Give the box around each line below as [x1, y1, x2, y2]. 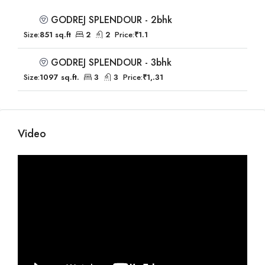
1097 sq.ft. [40, 72, 79, 83]
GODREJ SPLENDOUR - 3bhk [51, 56, 172, 69]
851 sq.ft [40, 29, 71, 40]
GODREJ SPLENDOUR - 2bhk [51, 13, 172, 27]
